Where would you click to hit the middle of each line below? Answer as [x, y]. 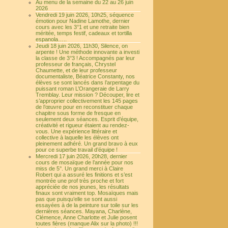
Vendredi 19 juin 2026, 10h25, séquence [85, 15]
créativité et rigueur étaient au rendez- [82, 125]
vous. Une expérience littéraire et [76, 131]
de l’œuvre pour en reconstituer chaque [84, 107]
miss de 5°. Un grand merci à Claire [79, 168]
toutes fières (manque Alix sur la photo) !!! [87, 223]
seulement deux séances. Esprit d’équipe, [87, 119]
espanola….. [51, 39]
